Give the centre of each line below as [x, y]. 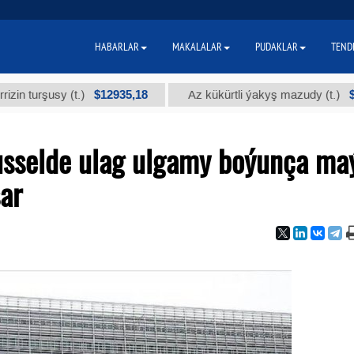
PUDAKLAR [277, 47]
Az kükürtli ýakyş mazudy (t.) [223, 95]
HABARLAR [117, 47]
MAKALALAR [197, 47]
